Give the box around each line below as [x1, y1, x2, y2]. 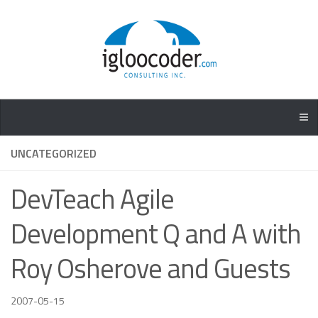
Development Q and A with [11, 213, 301, 254]
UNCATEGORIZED [11, 145, 97, 162]
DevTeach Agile [11, 178, 174, 219]
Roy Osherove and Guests [11, 248, 290, 289]
